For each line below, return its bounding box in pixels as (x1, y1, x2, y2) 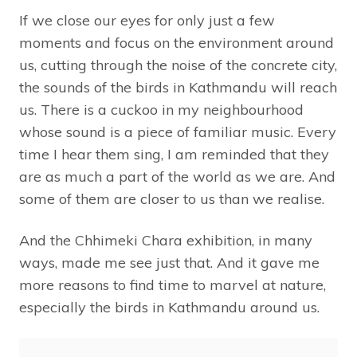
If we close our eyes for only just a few (19, 10, 275, 29)
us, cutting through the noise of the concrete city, (19, 55, 337, 74)
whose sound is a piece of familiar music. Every (19, 122, 336, 141)
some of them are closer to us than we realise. (19, 189, 324, 208)
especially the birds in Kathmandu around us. (19, 297, 324, 316)
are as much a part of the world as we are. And (19, 167, 335, 186)
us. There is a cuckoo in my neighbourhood (19, 100, 304, 119)
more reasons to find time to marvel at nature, (19, 275, 326, 294)
